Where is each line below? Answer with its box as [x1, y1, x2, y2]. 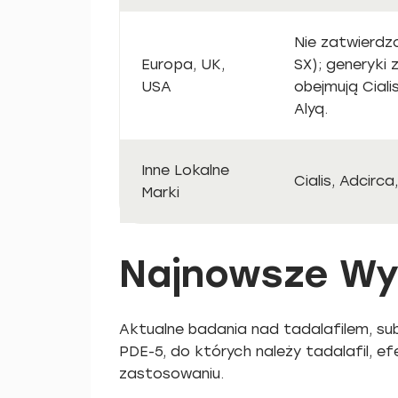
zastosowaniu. [119, 365, 224, 382]
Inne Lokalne [141, 162, 229, 179]
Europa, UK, [141, 56, 225, 73]
